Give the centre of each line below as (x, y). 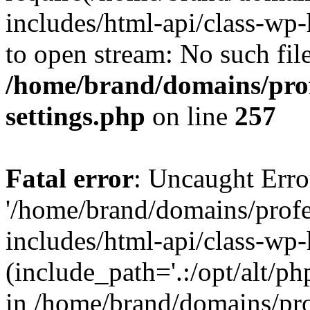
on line (190, 116)
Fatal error (70, 178)
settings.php (75, 116)
